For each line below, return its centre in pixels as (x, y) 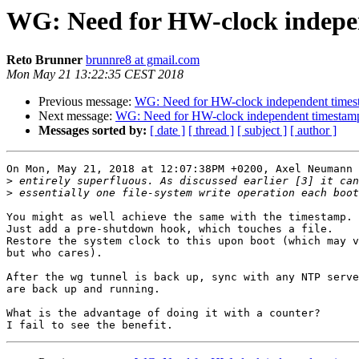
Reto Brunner (44, 60)
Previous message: (87, 102)
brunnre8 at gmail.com (143, 60)
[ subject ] (262, 131)
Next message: (77, 116)
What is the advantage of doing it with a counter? (163, 313)
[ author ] (313, 131)
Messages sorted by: (93, 131)
